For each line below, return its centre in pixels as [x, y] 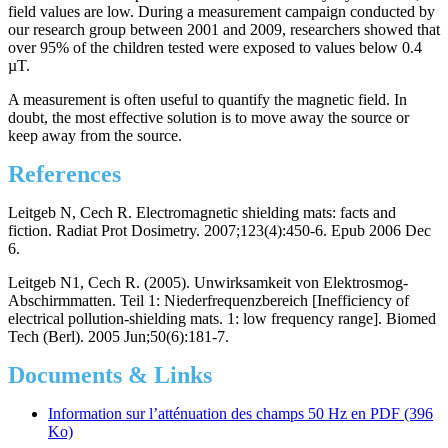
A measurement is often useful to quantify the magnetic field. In [207, 100]
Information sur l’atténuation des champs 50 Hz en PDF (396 [240, 414]
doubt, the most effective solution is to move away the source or [208, 118]
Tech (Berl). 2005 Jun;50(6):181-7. [118, 337]
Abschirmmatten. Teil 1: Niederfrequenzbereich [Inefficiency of [208, 301]
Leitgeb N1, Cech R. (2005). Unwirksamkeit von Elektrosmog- [208, 283]
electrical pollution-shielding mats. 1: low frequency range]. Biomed [222, 319]
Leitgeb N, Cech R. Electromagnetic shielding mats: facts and [202, 213]
